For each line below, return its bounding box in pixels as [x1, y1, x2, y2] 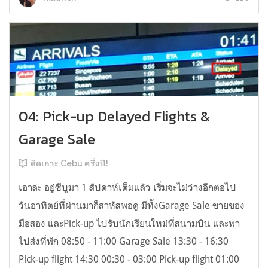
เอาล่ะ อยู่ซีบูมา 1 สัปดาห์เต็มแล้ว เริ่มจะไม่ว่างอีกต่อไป [19, 181, 236, 193]
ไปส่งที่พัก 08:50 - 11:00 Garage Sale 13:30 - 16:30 [19, 234, 229, 247]
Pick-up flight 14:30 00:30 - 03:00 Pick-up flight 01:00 [19, 252, 239, 265]
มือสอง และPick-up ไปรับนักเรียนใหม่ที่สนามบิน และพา [19, 217, 240, 229]
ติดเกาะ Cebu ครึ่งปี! [31, 158, 108, 168]
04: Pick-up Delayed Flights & [19, 105, 210, 127]
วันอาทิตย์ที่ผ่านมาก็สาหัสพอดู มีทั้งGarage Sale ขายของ [19, 199, 245, 211]
